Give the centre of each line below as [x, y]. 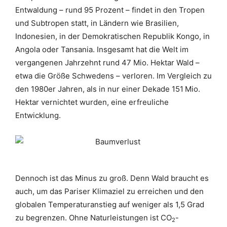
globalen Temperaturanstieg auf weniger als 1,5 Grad [110, 204]
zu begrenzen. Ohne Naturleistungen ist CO [93, 218]
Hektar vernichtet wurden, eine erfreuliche [92, 102]
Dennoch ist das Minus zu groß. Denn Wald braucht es [112, 178]
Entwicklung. [38, 115]
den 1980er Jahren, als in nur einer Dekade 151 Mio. [108, 89]
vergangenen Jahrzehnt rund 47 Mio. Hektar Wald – [107, 63]
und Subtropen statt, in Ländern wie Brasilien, [97, 23]
